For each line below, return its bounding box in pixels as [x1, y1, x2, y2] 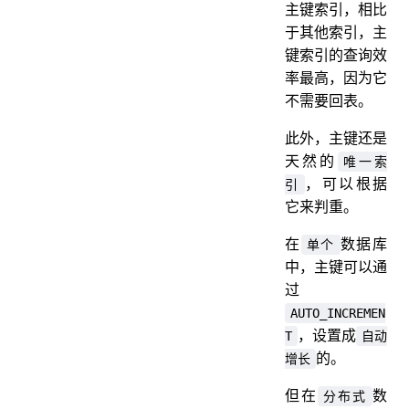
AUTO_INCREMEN [290, 305, 385, 320]
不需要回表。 [285, 90, 372, 110]
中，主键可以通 [285, 257, 387, 276]
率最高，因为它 [285, 68, 387, 87]
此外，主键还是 [285, 128, 387, 147]
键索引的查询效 [285, 45, 387, 64]
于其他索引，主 [285, 22, 387, 41]
